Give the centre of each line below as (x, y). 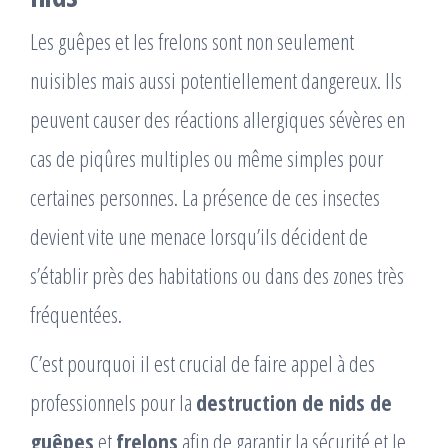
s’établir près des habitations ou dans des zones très (217, 275)
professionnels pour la (113, 402)
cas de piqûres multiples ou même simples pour (206, 158)
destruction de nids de (294, 402)
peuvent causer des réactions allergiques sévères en (217, 119)
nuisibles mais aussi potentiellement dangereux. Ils (216, 80)
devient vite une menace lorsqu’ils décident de (199, 236)
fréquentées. (76, 314)
